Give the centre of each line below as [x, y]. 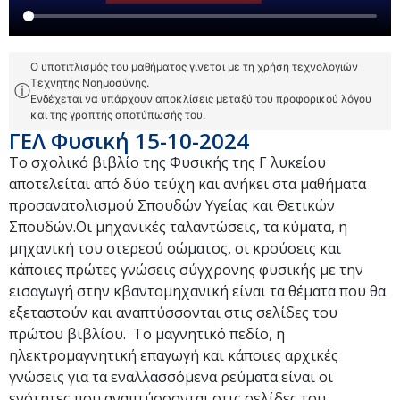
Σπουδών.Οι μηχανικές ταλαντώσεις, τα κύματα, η [178, 226]
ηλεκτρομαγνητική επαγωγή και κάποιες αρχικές [174, 355]
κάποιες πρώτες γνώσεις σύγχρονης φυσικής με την [186, 269]
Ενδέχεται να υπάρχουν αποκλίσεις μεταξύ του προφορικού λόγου [201, 98]
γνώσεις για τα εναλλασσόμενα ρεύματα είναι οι [171, 376]
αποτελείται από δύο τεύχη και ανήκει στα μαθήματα [187, 183]
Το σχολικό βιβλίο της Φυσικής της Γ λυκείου [167, 162]
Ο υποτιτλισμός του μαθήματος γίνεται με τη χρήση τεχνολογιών [194, 66]
